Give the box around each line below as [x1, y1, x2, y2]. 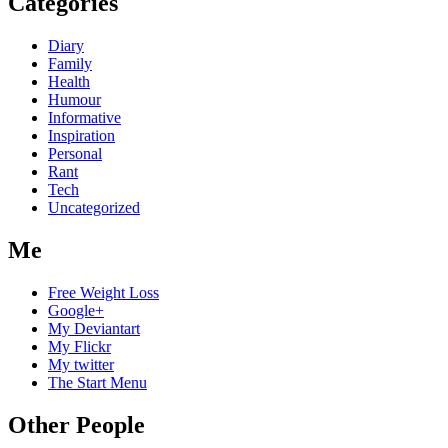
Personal [48, 145, 102, 163]
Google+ [48, 301, 104, 319]
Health [48, 73, 90, 91]
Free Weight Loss [48, 283, 159, 301]
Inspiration [48, 127, 115, 145]
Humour [48, 91, 101, 109]
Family [48, 55, 92, 73]
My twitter [48, 355, 114, 373]
